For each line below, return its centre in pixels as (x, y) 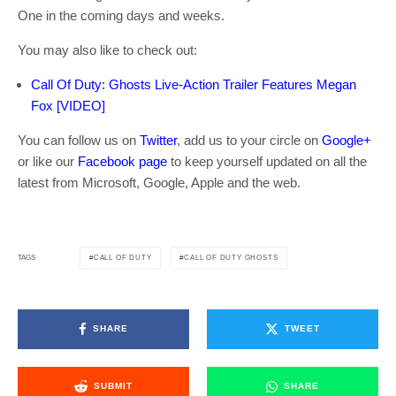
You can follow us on (79, 140)
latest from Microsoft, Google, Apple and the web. (159, 182)
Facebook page (122, 161)
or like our (48, 161)
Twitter (158, 140)
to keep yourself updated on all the (267, 161)
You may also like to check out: (107, 49)
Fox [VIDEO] (68, 105)
